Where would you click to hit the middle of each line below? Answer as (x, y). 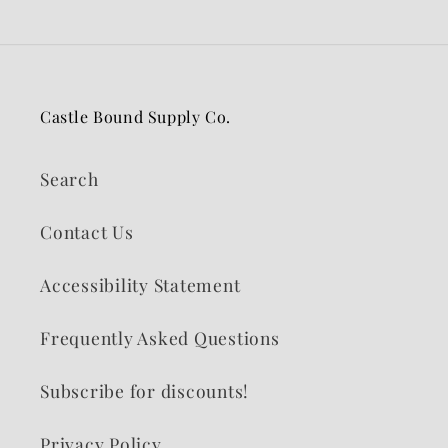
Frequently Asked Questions (160, 337)
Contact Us (87, 231)
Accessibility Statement (140, 284)
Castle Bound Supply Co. (135, 117)
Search (69, 178)
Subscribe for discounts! (144, 390)
